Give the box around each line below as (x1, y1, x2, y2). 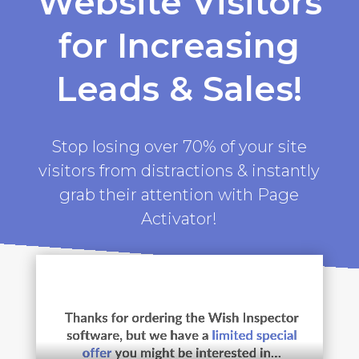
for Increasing (58, 24, 301, 67)
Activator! (141, 208, 218, 228)
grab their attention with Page (59, 184, 300, 204)
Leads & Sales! (56, 67, 303, 110)
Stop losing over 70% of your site (51, 136, 307, 156)
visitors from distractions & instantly (38, 160, 321, 180)
